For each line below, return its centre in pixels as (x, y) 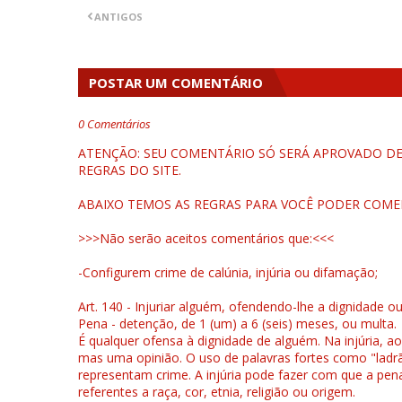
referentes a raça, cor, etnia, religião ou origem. (217, 392)
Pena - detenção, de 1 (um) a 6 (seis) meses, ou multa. (237, 323)
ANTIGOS (118, 17)
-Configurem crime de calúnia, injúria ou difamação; (228, 272)
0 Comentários (114, 124)
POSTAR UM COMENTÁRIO (176, 83)
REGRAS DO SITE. (130, 170)
